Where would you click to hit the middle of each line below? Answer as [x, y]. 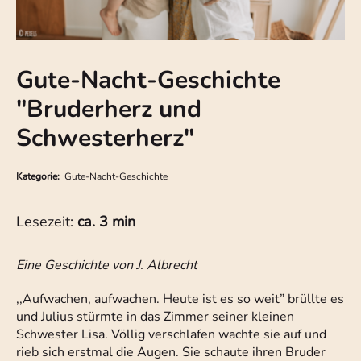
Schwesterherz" [105, 139]
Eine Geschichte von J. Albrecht [107, 266]
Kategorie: [40, 177]
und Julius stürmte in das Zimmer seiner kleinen [155, 317]
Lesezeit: [47, 222]
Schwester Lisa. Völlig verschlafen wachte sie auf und [171, 335]
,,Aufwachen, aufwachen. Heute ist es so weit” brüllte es [180, 299]
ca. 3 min [106, 222]
